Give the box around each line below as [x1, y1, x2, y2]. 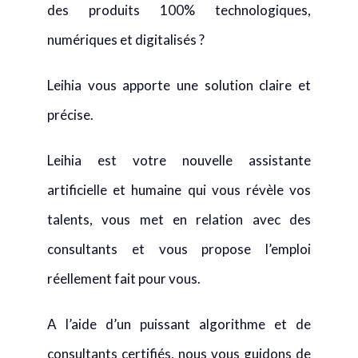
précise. [47, 106, 93, 123]
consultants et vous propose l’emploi [47, 241, 311, 257]
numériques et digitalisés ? [47, 31, 205, 48]
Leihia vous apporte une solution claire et [47, 77, 311, 93]
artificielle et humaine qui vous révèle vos [47, 181, 311, 198]
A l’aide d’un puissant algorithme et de [47, 316, 311, 332]
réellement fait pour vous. [47, 270, 201, 287]
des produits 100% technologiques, [47, 2, 311, 18]
